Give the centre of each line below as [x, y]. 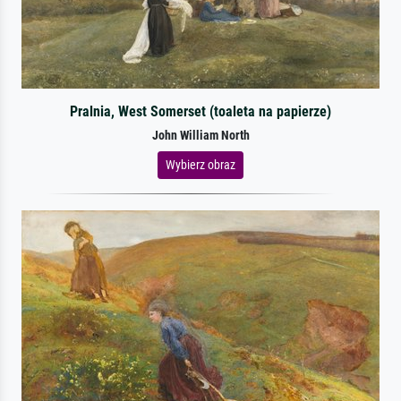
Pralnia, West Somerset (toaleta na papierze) [200, 111]
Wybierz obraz [200, 164]
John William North [200, 135]
